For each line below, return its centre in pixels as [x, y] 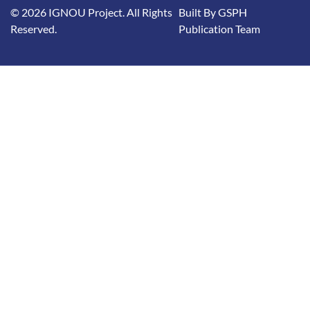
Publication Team [219, 28]
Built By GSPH [212, 12]
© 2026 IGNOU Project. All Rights [91, 12]
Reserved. [34, 28]
